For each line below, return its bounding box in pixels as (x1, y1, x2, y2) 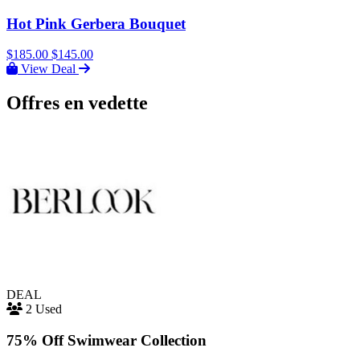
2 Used (26, 302, 62, 317)
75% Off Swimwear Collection (6, 331, 207, 349)
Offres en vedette (6, 92, 148, 114)
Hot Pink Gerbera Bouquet (6, 14, 186, 32)
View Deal (18, 62, 79, 76)
